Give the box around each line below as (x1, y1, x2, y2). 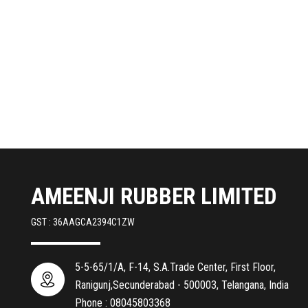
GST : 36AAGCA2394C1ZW (31, 216, 135, 228)
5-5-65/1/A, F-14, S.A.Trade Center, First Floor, (75, 260, 276, 274)
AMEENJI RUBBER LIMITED (31, 182, 277, 210)
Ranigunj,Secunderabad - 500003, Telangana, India (75, 278, 289, 291)
